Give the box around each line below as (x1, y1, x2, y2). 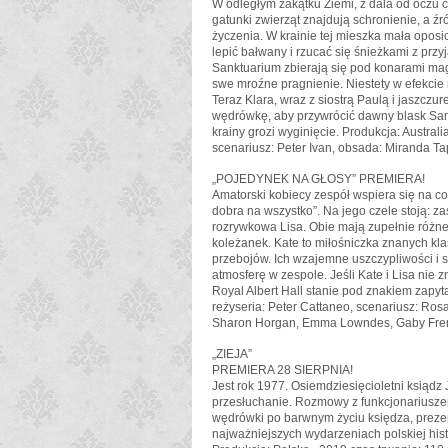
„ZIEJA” (212, 347, 252, 361)
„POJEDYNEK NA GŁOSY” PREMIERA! (212, 172, 425, 186)
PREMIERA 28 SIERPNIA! (212, 363, 353, 377)
